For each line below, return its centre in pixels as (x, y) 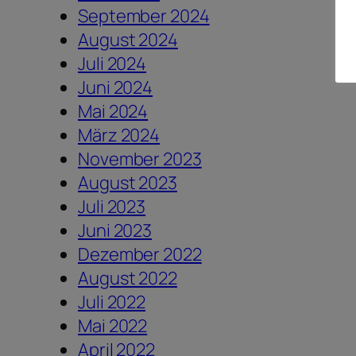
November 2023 (140, 159)
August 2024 (128, 39)
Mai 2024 (113, 111)
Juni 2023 (115, 230)
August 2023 (128, 182)
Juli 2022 (112, 302)
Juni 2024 (116, 87)
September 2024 (144, 15)
